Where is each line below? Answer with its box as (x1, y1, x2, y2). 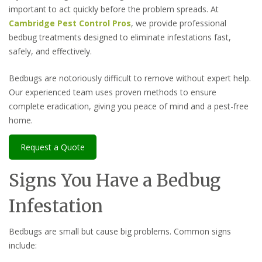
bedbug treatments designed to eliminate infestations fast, (9, 32, 231, 43)
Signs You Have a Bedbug (9, 168, 220, 191)
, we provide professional (131, 18, 226, 29)
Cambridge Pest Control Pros (9, 18, 131, 29)
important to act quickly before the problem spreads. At (9, 4, 219, 15)
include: (9, 239, 37, 251)
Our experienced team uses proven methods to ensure (9, 86, 216, 98)
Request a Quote (20, 141, 85, 153)
